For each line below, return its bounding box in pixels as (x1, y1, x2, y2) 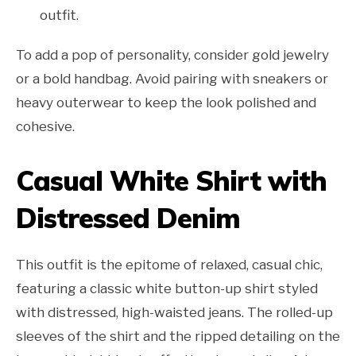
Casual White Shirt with (16, 164, 327, 199)
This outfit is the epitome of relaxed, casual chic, (16, 257, 323, 273)
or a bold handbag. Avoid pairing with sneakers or (16, 71, 328, 87)
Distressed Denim (16, 201, 240, 236)
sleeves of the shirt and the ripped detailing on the (16, 328, 340, 345)
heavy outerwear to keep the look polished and (16, 95, 316, 111)
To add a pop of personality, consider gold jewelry (16, 47, 329, 64)
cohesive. (16, 118, 75, 135)
